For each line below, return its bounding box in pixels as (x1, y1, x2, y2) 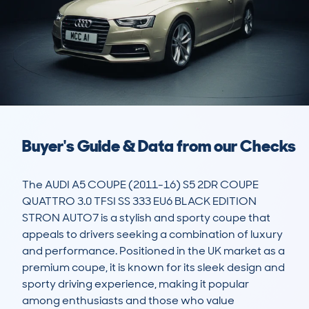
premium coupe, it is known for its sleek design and (22, 260, 285, 275)
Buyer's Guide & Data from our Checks (22, 135, 296, 157)
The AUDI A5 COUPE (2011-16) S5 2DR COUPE (22, 177, 259, 192)
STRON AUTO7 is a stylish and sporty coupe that (22, 210, 270, 226)
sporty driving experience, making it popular (22, 277, 249, 292)
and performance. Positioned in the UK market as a (22, 243, 285, 259)
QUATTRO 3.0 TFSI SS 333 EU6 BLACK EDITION (22, 194, 257, 209)
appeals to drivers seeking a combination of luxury (22, 227, 283, 242)
